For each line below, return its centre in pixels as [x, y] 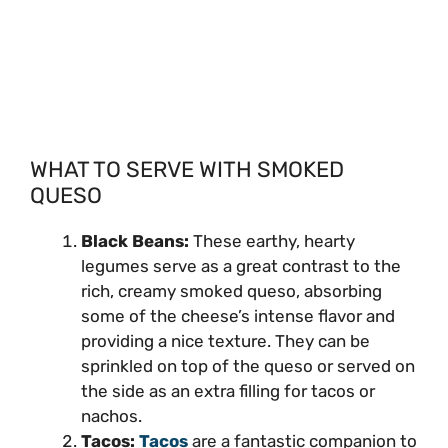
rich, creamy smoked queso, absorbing [231, 290]
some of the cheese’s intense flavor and [238, 315]
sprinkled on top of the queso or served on [248, 365]
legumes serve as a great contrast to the [241, 265]
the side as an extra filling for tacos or [228, 390]
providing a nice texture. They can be [225, 340]
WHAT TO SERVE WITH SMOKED [187, 169]
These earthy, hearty [274, 240]
